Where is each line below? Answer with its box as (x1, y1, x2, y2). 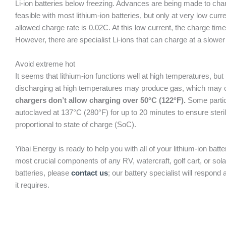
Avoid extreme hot (15, 60, 75, 68)
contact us (71, 168, 108, 177)
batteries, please (15, 168, 71, 177)
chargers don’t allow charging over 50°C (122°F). (15, 96, 186, 104)
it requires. (15, 181, 49, 189)
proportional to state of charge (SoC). (15, 120, 136, 129)
